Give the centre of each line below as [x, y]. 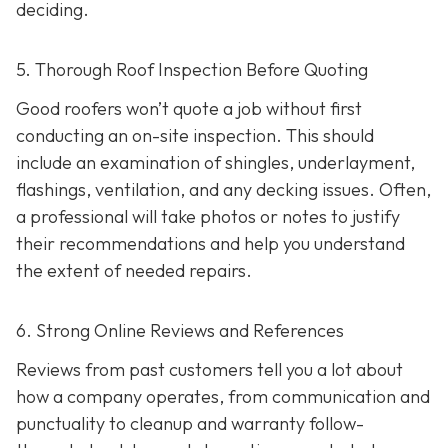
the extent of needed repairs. [134, 270]
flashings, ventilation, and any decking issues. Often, [223, 189]
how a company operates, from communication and [223, 397]
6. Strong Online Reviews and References [180, 330]
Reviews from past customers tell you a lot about [209, 370]
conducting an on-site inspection [146, 135]
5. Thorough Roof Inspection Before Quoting [192, 69]
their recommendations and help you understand [210, 243]
